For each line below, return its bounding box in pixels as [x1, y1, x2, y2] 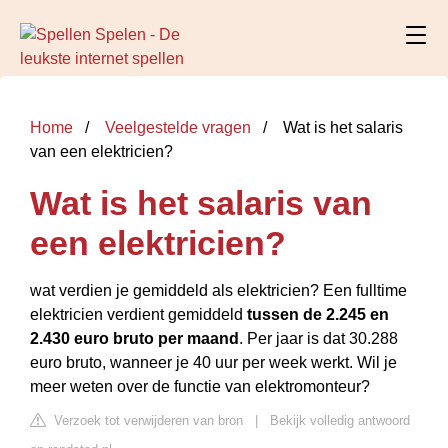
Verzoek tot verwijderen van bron [50, 413, 243, 428]
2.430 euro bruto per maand [30, 330, 239, 347]
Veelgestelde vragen [105, 119, 251, 136]
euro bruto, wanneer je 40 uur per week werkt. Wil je [30, 354, 397, 371]
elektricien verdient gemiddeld [30, 306, 247, 323]
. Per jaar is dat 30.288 [239, 330, 398, 347]
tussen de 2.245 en [247, 306, 389, 323]
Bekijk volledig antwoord [270, 413, 410, 428]
